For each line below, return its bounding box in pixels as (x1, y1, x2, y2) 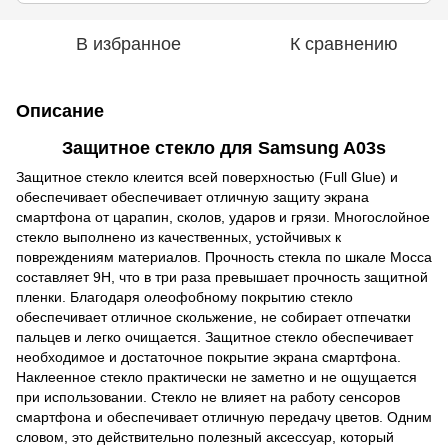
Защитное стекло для (62, 138, 258, 158)
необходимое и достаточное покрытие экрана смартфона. (16, 349, 401, 366)
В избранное (75, 34, 181, 54)
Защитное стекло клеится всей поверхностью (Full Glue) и (16, 169, 398, 186)
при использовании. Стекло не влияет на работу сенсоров (16, 389, 400, 406)
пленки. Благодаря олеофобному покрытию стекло (16, 289, 353, 306)
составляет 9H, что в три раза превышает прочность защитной (16, 269, 428, 286)
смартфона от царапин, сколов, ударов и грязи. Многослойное (16, 209, 430, 226)
